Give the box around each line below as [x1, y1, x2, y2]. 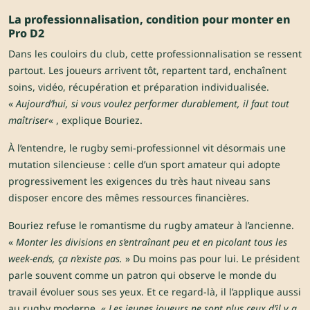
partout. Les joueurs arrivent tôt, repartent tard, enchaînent [8, 64, 286, 77]
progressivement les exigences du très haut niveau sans [8, 174, 271, 188]
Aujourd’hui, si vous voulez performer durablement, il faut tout [16, 97, 289, 111]
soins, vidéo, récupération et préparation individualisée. [8, 80, 269, 94]
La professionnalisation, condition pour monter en [8, 12, 291, 28]
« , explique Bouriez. [48, 113, 143, 127]
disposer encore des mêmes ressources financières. [8, 191, 249, 205]
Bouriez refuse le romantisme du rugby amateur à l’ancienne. [8, 219, 294, 232]
